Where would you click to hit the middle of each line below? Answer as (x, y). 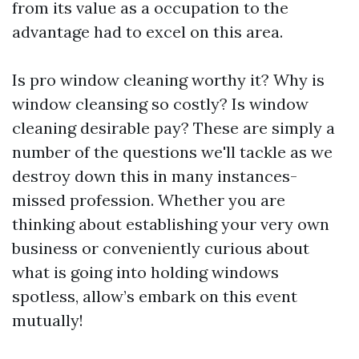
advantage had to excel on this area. (147, 32)
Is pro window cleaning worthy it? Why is (168, 80)
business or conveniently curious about (161, 248)
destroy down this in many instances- (155, 176)
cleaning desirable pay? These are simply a (173, 128)
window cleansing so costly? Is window (160, 104)
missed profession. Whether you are (149, 200)
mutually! (48, 320)
